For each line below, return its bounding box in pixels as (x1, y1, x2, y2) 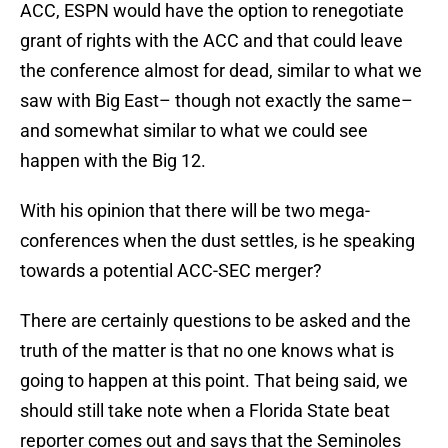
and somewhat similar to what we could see (20, 120, 368, 142)
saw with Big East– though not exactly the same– (20, 90, 413, 112)
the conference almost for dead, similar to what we (20, 60, 422, 82)
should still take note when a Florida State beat (20, 400, 390, 422)
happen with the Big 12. (20, 150, 206, 172)
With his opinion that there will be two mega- (20, 200, 370, 222)
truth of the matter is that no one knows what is (20, 340, 394, 362)
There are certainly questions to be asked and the (20, 310, 411, 332)
